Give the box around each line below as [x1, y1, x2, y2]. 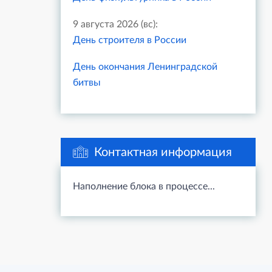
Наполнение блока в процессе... [73, 182, 215, 191]
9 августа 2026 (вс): [73, 19, 158, 29]
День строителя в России [73, 35, 186, 45]
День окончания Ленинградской [73, 62, 217, 72]
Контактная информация [94, 146, 232, 158]
